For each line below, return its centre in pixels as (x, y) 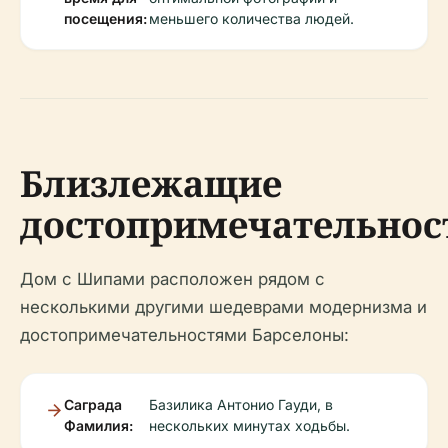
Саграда (93, 405)
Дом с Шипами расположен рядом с (172, 279)
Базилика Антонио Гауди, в (241, 405)
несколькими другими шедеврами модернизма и (223, 307)
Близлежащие (151, 184)
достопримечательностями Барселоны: (184, 335)
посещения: (105, 19)
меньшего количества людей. (252, 19)
